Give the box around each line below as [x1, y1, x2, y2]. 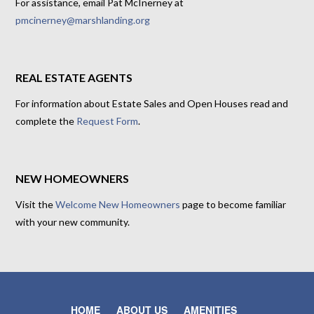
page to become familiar [180, 198, 287, 211]
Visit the [15, 198, 56, 211]
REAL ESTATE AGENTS [15, 71, 133, 85]
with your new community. [15, 216, 130, 228]
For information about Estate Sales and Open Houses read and [15, 97, 289, 110]
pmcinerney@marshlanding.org [15, 14, 151, 27]
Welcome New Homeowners [55, 198, 181, 211]
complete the [15, 115, 77, 128]
